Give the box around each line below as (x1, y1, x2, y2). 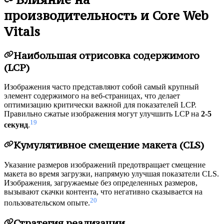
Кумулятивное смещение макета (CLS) (13, 139, 204, 151)
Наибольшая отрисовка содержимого (13, 49, 199, 61)
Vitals (4, 23, 40, 39)
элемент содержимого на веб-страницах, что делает (4, 91, 180, 100)
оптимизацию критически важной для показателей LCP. (4, 100, 196, 109)
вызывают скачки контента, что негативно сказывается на (4, 187, 202, 196)
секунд (4, 120, 28, 129)
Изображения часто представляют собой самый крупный (4, 82, 199, 91)
